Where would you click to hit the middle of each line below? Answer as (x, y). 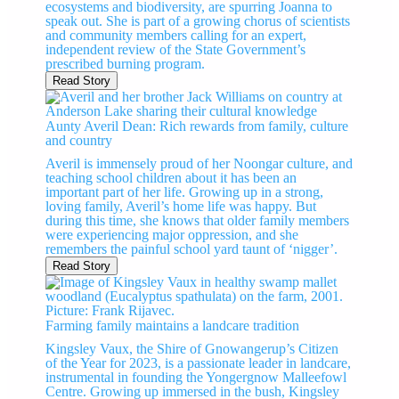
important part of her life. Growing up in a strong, (185, 192)
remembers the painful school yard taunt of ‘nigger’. (192, 249)
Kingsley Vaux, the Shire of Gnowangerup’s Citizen (192, 349)
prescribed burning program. (126, 64)
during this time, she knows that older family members (198, 221)
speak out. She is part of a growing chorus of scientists (198, 21)
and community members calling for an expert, (176, 36)
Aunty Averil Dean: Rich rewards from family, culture (197, 126)
